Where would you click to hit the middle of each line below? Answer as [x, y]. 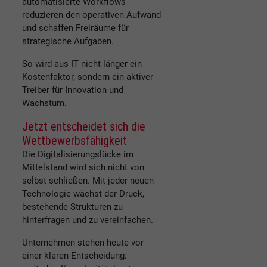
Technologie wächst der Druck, [83, 194]
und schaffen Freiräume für [75, 28]
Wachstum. [44, 103]
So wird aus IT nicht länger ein [82, 64]
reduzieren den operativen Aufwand [91, 15]
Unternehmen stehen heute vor [83, 243]
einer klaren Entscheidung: [74, 256]
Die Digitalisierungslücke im [78, 155]
